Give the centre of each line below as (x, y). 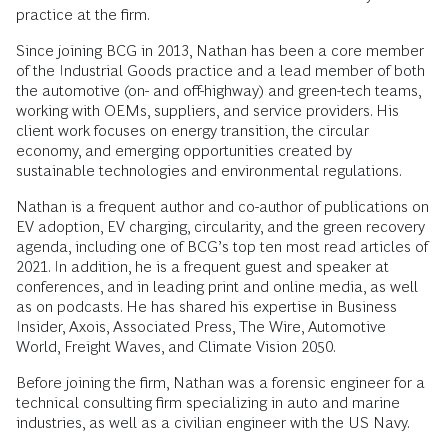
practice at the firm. (83, 14)
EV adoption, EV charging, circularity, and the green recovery (220, 226)
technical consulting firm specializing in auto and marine (208, 402)
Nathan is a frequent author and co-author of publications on (222, 206)
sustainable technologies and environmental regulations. (209, 170)
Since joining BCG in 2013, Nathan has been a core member (220, 50)
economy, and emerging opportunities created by (184, 150)
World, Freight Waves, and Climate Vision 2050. (176, 346)
